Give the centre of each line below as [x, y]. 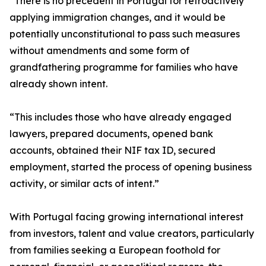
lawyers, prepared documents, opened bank [111, 134]
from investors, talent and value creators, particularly [132, 234]
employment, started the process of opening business [131, 167]
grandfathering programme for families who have [124, 67]
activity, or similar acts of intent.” [84, 184]
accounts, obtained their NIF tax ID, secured [113, 151]
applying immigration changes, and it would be [118, 18]
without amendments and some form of [99, 51]
